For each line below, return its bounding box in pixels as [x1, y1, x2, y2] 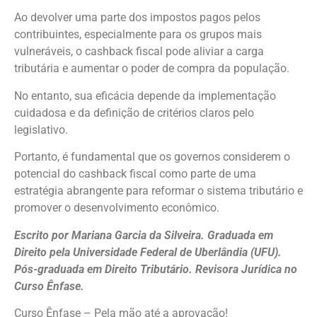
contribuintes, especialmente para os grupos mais [14, 28, 262, 42]
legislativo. [14, 122, 71, 137]
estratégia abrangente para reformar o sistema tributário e [14, 184, 303, 198]
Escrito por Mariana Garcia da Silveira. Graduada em [14, 228, 273, 242]
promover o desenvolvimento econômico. [14, 201, 219, 215]
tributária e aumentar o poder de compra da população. [14, 62, 292, 76]
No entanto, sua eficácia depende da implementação [14, 88, 276, 103]
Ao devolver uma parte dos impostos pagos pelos [14, 11, 260, 25]
